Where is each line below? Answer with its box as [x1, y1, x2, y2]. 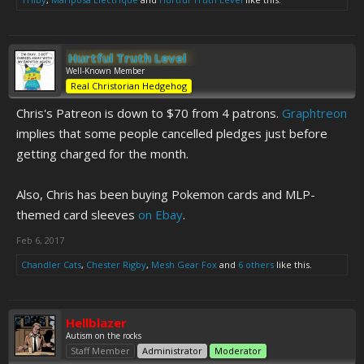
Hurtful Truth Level [68, 50, 186, 66]
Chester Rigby [86, 258, 146, 271]
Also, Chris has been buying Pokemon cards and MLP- [16, 186, 315, 202]
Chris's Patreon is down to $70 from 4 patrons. [16, 105, 282, 121]
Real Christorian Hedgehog [71, 80, 187, 92]
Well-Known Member [66, 65, 145, 76]
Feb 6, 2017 [16, 234, 64, 246]
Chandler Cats [21, 258, 81, 271]
